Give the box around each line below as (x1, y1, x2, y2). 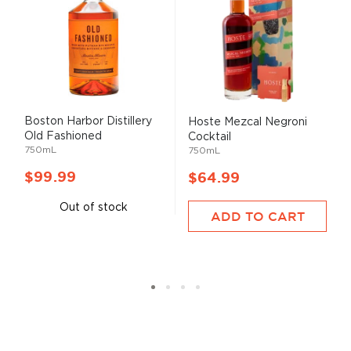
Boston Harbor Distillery (24, 116, 152, 126)
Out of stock (59, 202, 128, 212)
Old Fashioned (24, 131, 102, 141)
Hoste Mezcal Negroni (188, 117, 307, 127)
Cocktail (188, 132, 231, 142)
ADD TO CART (210, 209, 305, 223)
